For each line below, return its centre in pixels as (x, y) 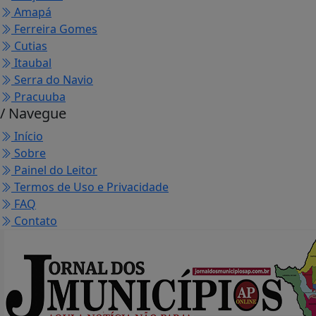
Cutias (29, 46)
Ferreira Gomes (54, 29)
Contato (34, 221)
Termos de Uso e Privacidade (90, 187)
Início (27, 136)
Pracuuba (38, 97)
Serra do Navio (52, 80)
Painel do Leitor (54, 170)
